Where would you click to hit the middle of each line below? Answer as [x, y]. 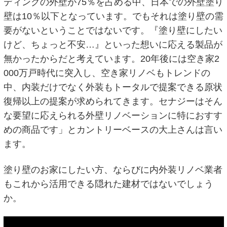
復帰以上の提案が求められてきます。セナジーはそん [113, 102]
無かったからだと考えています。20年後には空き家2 [111, 59]
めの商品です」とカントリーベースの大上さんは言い [113, 130]
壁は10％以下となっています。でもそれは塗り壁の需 [113, 16]
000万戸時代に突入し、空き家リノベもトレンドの [107, 73]
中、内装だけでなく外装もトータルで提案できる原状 [113, 87]
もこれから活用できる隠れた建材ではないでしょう [108, 184]
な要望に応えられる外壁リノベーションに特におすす [113, 116]
